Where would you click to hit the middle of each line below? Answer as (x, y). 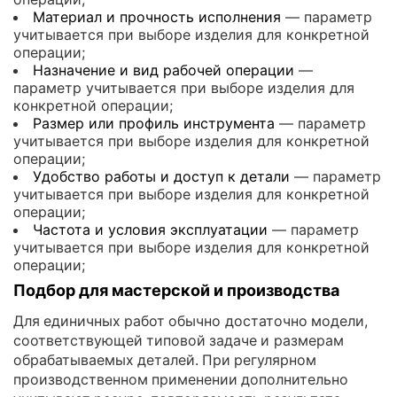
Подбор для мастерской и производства (176, 290)
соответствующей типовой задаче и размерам (179, 340)
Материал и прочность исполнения (157, 16)
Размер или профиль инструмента (154, 123)
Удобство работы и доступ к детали (161, 176)
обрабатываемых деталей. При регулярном (165, 359)
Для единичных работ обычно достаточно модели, (191, 320)
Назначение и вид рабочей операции (163, 70)
